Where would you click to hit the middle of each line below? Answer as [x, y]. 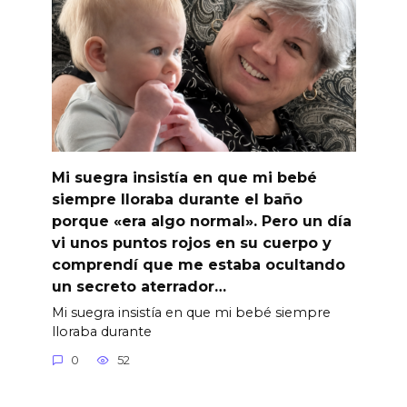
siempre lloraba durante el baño [177, 199]
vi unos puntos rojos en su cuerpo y [191, 243]
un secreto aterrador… [139, 286]
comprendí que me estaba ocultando [198, 264]
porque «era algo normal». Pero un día [201, 221]
